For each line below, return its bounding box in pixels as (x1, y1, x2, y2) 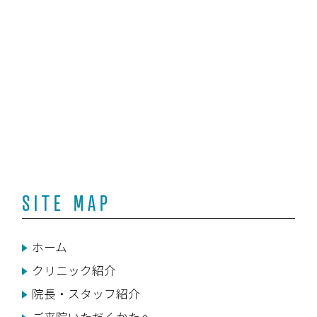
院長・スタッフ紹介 (31, 284, 140, 302)
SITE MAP (22, 190, 112, 216)
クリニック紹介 (31, 261, 116, 279)
